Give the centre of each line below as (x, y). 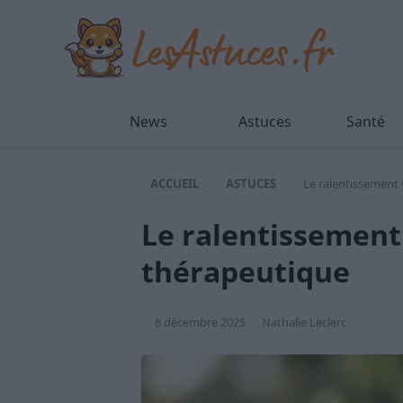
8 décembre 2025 (200, 322)
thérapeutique (246, 271)
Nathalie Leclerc (304, 322)
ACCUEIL (175, 184)
